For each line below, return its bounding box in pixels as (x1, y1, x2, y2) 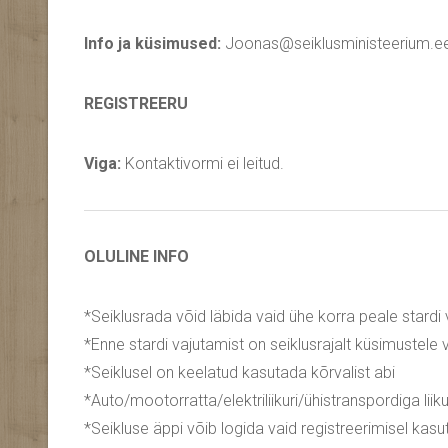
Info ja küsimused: (84, 34, 221, 54)
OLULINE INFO (84, 247, 189, 267)
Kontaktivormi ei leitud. (121, 154, 284, 174)
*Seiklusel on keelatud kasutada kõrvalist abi (84, 363, 395, 383)
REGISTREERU (84, 94, 188, 114)
